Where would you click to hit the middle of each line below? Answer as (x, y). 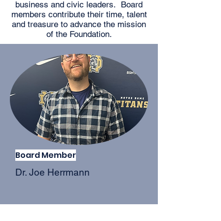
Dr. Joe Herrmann (53, 172)
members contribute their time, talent (79, 14)
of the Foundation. (79, 34)
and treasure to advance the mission (79, 24)
